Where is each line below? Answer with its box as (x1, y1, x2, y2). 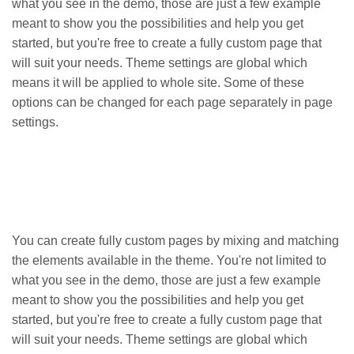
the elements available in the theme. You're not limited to (12, 254, 326, 267)
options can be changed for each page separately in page (12, 96, 333, 109)
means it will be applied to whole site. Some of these (12, 76, 304, 89)
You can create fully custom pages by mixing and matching (12, 234, 339, 247)
